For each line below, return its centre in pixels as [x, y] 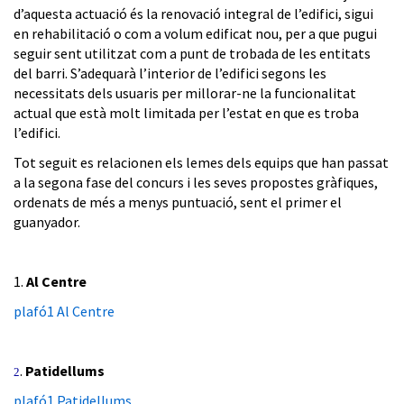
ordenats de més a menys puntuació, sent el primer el [178, 202]
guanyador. [47, 222]
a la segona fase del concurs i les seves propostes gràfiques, [196, 183]
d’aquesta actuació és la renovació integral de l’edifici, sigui [193, 14]
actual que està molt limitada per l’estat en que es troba [186, 113]
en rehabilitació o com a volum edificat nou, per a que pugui [195, 34]
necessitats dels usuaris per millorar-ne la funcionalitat [185, 93]
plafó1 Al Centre [64, 312]
